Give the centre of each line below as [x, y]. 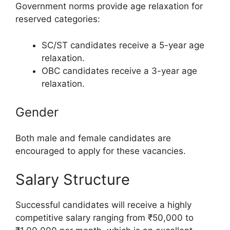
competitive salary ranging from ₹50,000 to [104, 217]
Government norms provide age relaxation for [109, 6]
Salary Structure [73, 179]
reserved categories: [58, 19]
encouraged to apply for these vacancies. [101, 151]
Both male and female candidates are [93, 138]
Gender [37, 112]
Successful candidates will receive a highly [103, 205]
